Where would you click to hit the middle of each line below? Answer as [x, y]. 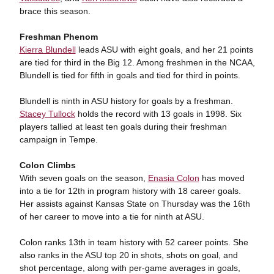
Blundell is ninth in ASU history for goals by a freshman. [126, 101]
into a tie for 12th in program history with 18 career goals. [130, 191]
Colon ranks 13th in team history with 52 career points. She [134, 242]
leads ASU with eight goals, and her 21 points [164, 50]
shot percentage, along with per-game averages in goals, [130, 268]
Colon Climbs [47, 165]
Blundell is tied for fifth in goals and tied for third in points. [130, 75]
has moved [222, 178]
